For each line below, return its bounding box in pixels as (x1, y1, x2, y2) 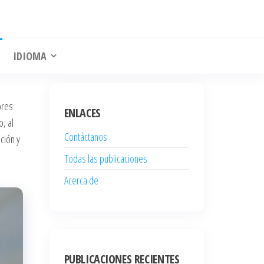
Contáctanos (64, 130, 107, 144)
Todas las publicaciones (64, 151, 147, 166)
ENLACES (64, 105, 101, 121)
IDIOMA (12, 49, 47, 63)
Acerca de (64, 173, 98, 187)
